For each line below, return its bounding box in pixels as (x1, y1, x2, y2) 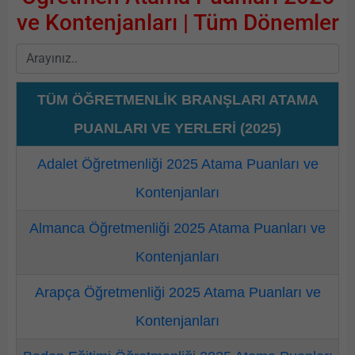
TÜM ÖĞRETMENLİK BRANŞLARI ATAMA (36, 92, 319, 108)
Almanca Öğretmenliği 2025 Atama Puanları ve (29, 220, 326, 236)
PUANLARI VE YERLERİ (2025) (74, 120, 281, 136)
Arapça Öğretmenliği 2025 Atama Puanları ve (34, 284, 321, 300)
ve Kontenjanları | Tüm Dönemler (16, 10, 339, 36)
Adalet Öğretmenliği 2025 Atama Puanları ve (36, 156, 319, 172)
